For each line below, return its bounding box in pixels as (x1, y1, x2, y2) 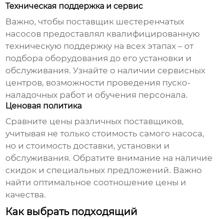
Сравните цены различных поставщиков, (5, 116, 184, 127)
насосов (5, 29, 42, 39)
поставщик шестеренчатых (66, 17, 185, 27)
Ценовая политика (5, 101, 82, 111)
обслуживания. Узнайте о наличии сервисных (5, 66, 206, 76)
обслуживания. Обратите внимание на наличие (5, 153, 213, 163)
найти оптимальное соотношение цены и (5, 177, 187, 188)
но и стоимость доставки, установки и (5, 141, 170, 151)
